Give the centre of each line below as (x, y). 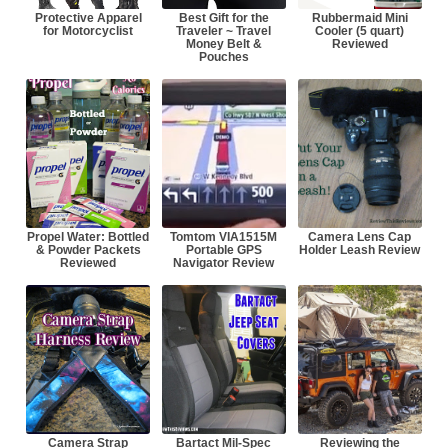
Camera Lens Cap (360, 236)
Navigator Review (224, 262)
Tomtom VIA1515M (224, 236)
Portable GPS (223, 249)
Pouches (223, 56)
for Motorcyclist (88, 30)
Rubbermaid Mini (359, 17)
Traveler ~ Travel (224, 30)
